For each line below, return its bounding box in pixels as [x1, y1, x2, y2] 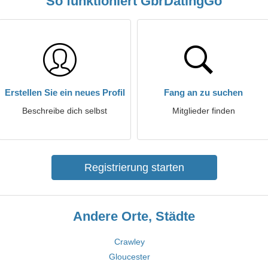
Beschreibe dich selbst [22, 106, 107, 115]
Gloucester [109, 252, 150, 261]
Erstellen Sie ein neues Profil [4, 87, 125, 98]
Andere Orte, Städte [73, 209, 195, 224]
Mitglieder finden [172, 106, 235, 115]
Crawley [114, 237, 145, 246]
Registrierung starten [84, 162, 184, 173]
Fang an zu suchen [164, 87, 243, 98]
